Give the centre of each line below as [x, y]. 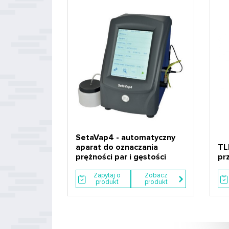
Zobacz [156, 175]
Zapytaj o [107, 175]
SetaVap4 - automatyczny [125, 138]
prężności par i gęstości [121, 157]
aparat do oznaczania [117, 147]
